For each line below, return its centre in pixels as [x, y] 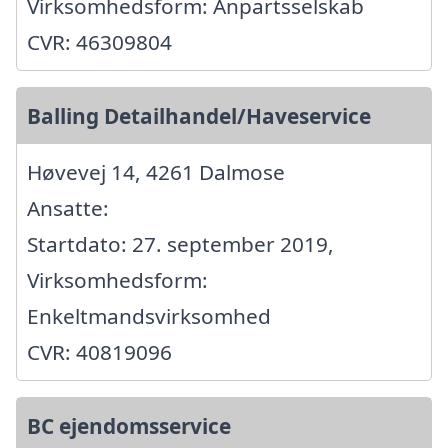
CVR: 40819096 [99, 351]
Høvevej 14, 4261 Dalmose [156, 171]
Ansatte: [68, 207]
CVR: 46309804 [99, 41]
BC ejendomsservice [129, 425]
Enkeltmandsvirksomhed [149, 315]
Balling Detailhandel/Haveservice [199, 115]
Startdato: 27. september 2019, [180, 243]
